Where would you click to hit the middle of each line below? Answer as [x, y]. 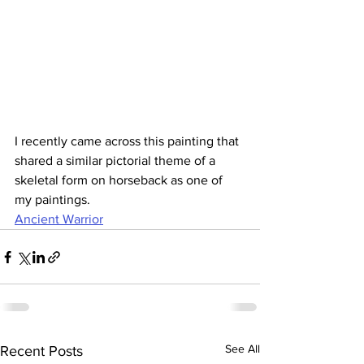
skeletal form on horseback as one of [120, 180]
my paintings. [52, 200]
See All [243, 349]
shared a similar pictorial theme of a [117, 161]
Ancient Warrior [59, 219]
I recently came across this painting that [128, 141]
